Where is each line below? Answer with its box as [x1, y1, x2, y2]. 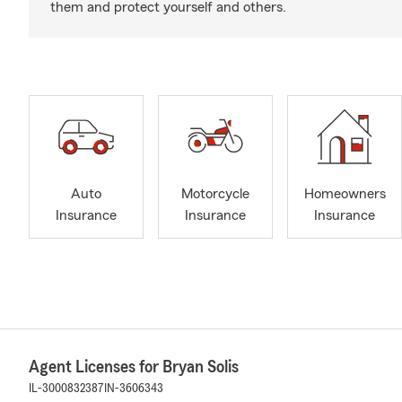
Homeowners [303, 187, 386, 202]
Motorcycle [181, 187, 249, 202]
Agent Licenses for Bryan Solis [29, 358, 239, 376]
